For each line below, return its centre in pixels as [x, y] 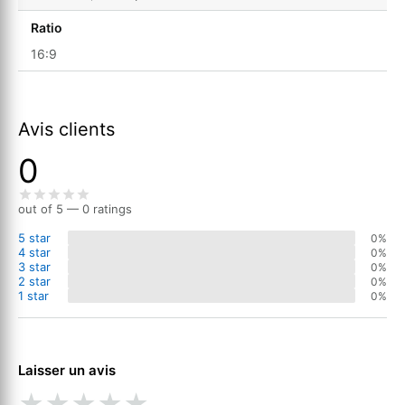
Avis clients [66, 130]
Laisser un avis [67, 371]
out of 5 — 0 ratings [75, 209]
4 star [34, 253]
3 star [34, 267]
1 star [33, 296]
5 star [34, 238]
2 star [34, 282]
